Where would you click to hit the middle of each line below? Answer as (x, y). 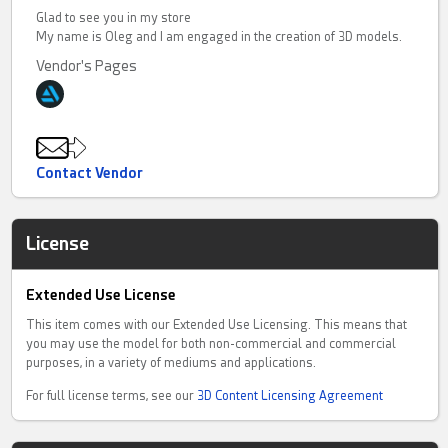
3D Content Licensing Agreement (290, 396)
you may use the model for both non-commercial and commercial (211, 344)
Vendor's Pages (87, 66)
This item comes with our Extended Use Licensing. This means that (217, 325)
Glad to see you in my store (114, 18)
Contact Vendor (90, 173)
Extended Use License (101, 295)
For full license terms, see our (112, 396)
